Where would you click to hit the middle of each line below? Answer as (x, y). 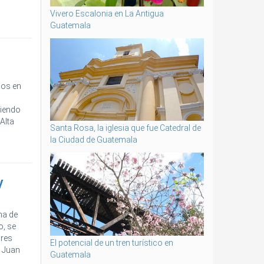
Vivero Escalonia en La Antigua (107, 13)
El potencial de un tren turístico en (111, 242)
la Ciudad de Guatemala (93, 140)
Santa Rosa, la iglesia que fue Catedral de (125, 128)
